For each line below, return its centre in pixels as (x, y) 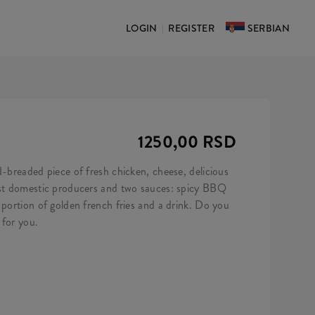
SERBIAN (268, 28)
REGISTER (191, 28)
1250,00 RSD (187, 142)
